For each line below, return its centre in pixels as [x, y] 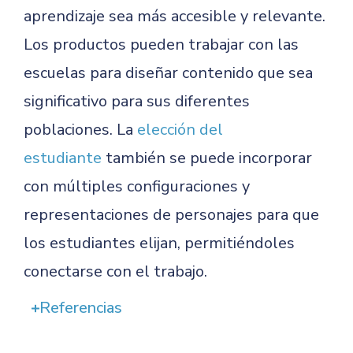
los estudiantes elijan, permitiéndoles [159, 243]
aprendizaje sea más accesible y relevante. [175, 16]
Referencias [80, 308]
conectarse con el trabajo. [115, 271]
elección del [180, 130]
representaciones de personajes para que [171, 215]
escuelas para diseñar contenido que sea [168, 73]
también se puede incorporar [207, 158]
